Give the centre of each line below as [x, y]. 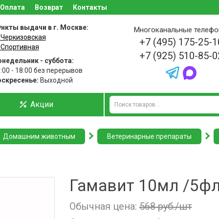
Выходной [55, 80]
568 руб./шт [165, 206]
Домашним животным [39, 136]
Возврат [49, 7]
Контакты [90, 7]
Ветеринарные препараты [149, 136]
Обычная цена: [104, 206]
